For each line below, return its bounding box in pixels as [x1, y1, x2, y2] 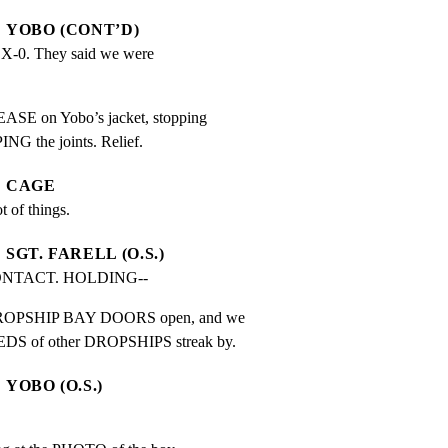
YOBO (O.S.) [6, 377, 104, 395]
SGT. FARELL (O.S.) [6, 245, 165, 263]
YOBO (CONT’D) [6, 21, 140, 39]
